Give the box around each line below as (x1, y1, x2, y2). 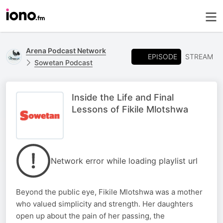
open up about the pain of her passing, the (16, 211, 165, 221)
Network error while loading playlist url (51, 156, 198, 166)
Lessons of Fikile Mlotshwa (72, 104, 188, 114)
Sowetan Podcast (34, 58, 93, 67)
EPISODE (148, 52, 177, 61)
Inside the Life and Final (72, 92, 174, 103)
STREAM (185, 52, 213, 61)
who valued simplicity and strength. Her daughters (16, 199, 193, 209)
